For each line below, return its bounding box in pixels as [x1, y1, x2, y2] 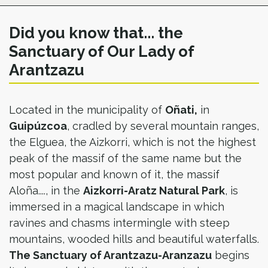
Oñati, [165, 103, 197, 116]
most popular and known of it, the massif [9, 168, 220, 181]
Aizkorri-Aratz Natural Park [83, 184, 225, 197]
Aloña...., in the [9, 184, 83, 197]
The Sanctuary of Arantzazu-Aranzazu [9, 249, 212, 261]
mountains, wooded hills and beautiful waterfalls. [9, 233, 259, 245]
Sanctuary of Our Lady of [9, 42, 194, 60]
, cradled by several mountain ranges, [67, 120, 259, 132]
